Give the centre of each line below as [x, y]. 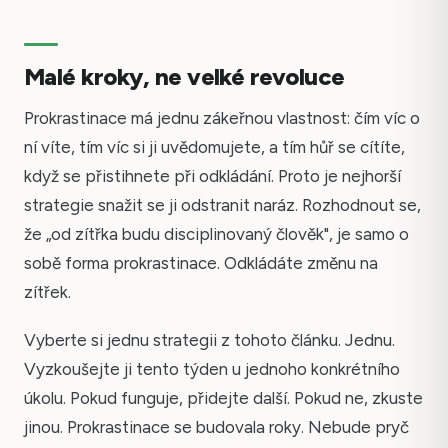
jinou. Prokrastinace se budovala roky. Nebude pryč [216, 427]
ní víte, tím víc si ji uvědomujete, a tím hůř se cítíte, [214, 146]
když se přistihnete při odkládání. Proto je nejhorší [212, 175]
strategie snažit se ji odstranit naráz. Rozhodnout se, [222, 204]
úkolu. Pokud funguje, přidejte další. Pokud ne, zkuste [223, 398]
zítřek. [47, 291]
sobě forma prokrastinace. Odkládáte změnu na [201, 262]
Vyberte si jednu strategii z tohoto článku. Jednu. [209, 340]
